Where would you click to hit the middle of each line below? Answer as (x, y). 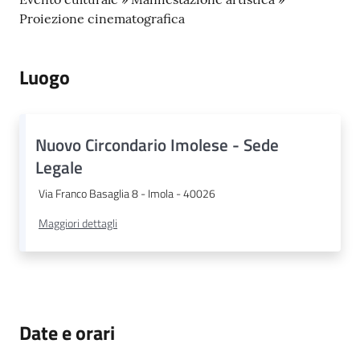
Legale (59, 167)
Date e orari (67, 332)
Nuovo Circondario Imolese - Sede (157, 144)
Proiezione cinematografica (102, 18)
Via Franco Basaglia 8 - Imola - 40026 (127, 193)
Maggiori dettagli (78, 223)
